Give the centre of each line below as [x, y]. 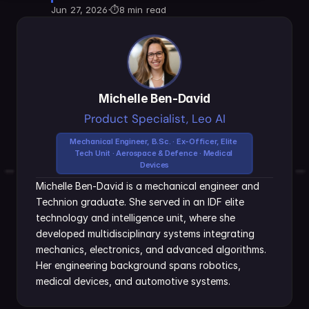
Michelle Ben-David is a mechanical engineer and [148, 186]
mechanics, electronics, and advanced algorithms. [151, 249]
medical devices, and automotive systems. [133, 281]
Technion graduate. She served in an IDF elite [140, 202]
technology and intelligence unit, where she [136, 218]
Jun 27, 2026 [80, 10]
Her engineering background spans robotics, [138, 265]
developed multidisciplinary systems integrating [145, 233]
